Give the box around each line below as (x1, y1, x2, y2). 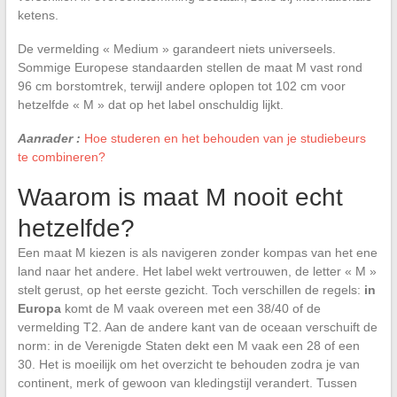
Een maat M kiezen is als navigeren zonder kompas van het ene (17, 245, 378, 260)
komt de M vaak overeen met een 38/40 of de (60, 301, 321, 315)
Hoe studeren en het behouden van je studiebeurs (83, 131, 366, 145)
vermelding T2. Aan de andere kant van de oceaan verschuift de (17, 320, 378, 334)
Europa (17, 301, 61, 315)
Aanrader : (17, 131, 81, 145)
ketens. (17, 8, 58, 22)
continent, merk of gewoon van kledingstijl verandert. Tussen (17, 376, 357, 390)
